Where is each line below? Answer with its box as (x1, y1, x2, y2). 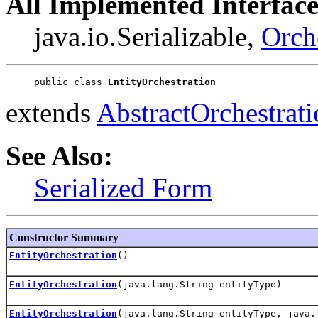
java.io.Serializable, (34, 21, 261, 52)
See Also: (6, 140, 113, 171)
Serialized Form (34, 172, 212, 203)
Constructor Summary (9, 231, 119, 243)
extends (6, 97, 97, 128)
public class (34, 76, 108, 87)
